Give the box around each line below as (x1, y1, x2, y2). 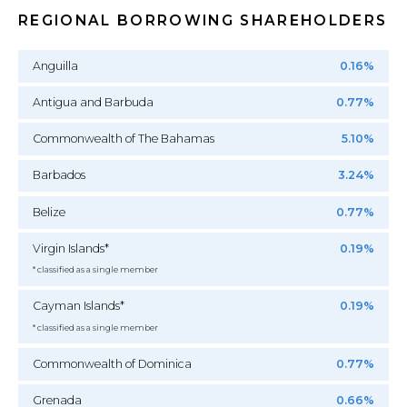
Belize (32, 204, 65, 219)
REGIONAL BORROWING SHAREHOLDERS (18, 11, 388, 29)
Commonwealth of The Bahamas (32, 132, 214, 146)
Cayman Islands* (32, 299, 124, 313)
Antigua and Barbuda (32, 95, 154, 110)
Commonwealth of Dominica (32, 356, 192, 371)
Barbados (32, 168, 85, 183)
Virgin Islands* (32, 241, 109, 255)
